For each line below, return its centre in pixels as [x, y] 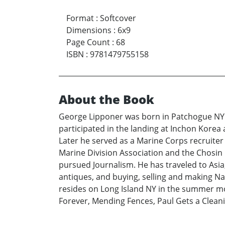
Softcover [118, 18]
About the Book [106, 99]
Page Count [88, 42]
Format [80, 18]
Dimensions [89, 30]
